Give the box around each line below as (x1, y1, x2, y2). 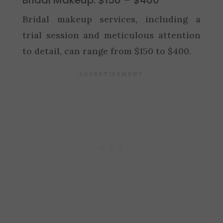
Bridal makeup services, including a (22, 13, 201, 25)
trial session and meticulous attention (22, 29, 201, 41)
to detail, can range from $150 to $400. (22, 45, 191, 57)
